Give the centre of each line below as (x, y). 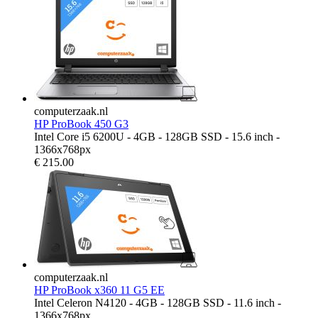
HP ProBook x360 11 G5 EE (99, 290)
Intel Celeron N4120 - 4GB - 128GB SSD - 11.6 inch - (158, 302)
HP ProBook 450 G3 (81, 124)
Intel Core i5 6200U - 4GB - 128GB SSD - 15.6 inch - (157, 136)
